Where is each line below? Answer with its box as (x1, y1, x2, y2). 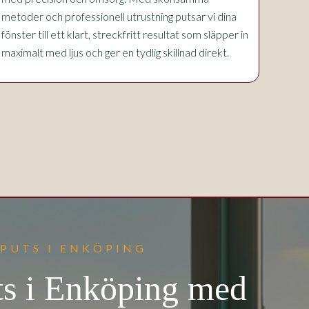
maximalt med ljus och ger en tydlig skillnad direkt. (1, 46, 229, 59)
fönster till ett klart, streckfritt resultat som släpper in (1, 28, 248, 41)
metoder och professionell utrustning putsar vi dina (1, 10, 237, 23)
